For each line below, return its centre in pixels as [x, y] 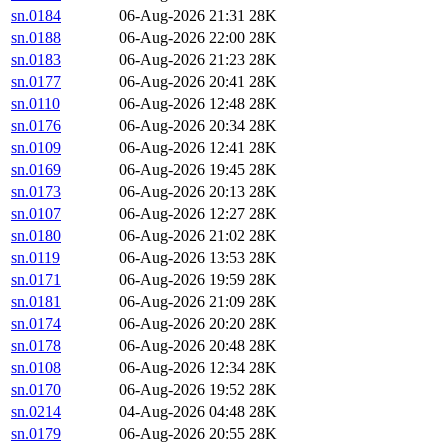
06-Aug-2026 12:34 [182, 368]
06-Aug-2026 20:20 [182, 324]
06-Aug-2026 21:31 [182, 16]
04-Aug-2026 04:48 [182, 412]
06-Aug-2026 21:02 [182, 236]
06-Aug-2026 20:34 [182, 126]
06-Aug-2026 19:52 [182, 390]
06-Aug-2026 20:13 [182, 192]
